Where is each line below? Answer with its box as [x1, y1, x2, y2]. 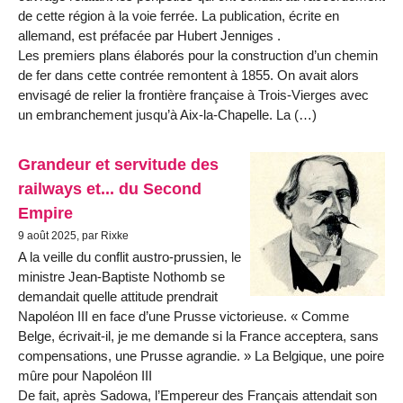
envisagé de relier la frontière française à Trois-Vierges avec [18, 86, 369, 103]
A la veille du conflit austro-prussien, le [18, 249, 241, 265]
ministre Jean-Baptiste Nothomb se [18, 269, 225, 285]
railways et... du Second [18, 179, 201, 199]
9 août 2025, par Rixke [18, 229, 129, 243]
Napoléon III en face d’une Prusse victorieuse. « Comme [18, 309, 349, 325]
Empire [18, 203, 73, 223]
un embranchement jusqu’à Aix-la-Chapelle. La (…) [18, 106, 317, 122]
